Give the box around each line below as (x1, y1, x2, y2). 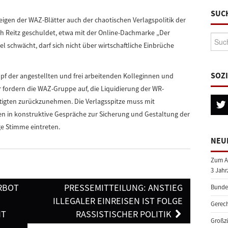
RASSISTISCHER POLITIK (75, 208, 174, 220)
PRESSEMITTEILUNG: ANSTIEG (64, 182, 183, 193)
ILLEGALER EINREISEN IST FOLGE (53, 195, 183, 207)
